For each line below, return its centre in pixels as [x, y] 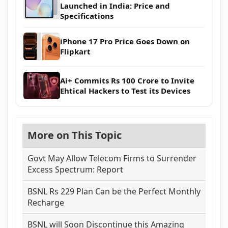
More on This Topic [75, 135]
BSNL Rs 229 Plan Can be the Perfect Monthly [114, 191]
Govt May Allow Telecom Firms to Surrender [112, 158]
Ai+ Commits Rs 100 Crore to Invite [127, 80]
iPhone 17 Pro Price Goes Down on [125, 41]
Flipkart [75, 51]
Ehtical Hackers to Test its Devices [125, 90]
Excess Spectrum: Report [75, 169]
